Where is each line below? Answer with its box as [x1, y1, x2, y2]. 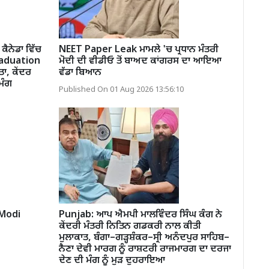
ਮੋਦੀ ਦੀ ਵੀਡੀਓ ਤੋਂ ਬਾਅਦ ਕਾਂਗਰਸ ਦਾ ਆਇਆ [58, 55, 222, 68]
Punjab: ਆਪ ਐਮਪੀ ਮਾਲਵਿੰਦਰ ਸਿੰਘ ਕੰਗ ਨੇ [58, 208, 222, 222]
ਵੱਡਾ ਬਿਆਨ [58, 66, 101, 79]
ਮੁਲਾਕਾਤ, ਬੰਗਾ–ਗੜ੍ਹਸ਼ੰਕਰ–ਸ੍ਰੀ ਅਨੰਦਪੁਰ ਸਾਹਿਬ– [58, 231, 229, 244]
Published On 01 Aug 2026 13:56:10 [58, 85, 184, 95]
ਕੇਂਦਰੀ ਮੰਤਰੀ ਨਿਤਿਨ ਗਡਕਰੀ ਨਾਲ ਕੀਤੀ [58, 220, 201, 233]
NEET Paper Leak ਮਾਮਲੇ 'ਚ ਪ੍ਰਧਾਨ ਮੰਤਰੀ [58, 43, 219, 56]
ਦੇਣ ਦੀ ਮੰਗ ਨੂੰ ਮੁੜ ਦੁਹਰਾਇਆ [58, 254, 165, 267]
